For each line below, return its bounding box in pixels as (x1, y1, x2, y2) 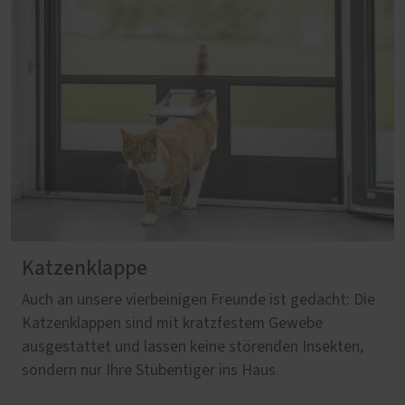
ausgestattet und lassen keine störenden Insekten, (22, 339, 363, 356)
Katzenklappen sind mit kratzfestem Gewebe (22, 316, 323, 333)
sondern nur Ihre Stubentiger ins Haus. (22, 363, 279, 380)
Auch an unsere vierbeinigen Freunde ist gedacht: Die (22, 292, 375, 309)
